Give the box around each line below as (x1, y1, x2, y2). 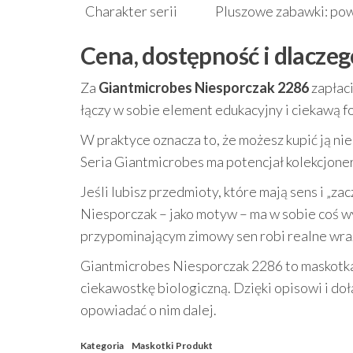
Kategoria (80, 340, 124, 351)
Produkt (176, 340, 213, 351)
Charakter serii (85, 2, 177, 20)
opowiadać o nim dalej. (80, 301, 217, 318)
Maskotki (132, 340, 173, 351)
